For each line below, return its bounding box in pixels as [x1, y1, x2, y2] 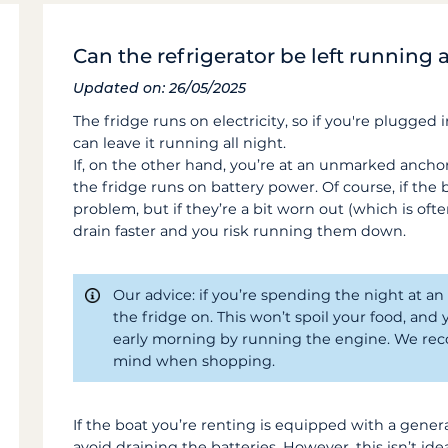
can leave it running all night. [73, 134, 287, 152]
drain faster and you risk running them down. [73, 222, 407, 240]
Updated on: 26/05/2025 [73, 79, 247, 97]
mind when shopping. [113, 352, 276, 370]
